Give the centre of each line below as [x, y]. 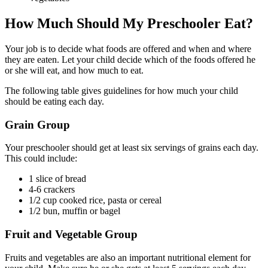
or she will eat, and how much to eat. [74, 70]
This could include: [41, 159]
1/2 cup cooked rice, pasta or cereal [95, 200]
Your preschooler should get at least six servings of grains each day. [132, 148]
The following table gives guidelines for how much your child [121, 90]
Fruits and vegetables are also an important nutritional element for [128, 257]
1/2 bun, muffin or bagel [74, 211]
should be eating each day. [54, 101]
